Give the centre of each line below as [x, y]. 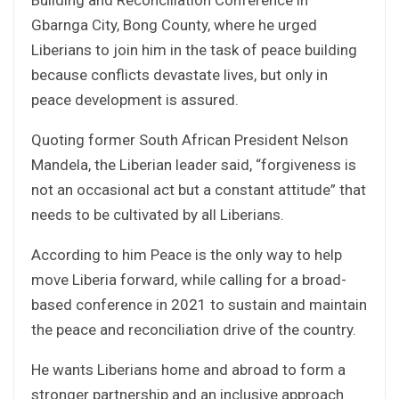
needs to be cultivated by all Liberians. [158, 214]
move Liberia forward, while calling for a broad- [189, 279]
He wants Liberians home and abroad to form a [188, 369]
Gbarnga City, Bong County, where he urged [174, 24]
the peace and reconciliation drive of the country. [194, 329]
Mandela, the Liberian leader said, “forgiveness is [194, 164]
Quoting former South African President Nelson [190, 139]
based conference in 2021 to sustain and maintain [199, 304]
